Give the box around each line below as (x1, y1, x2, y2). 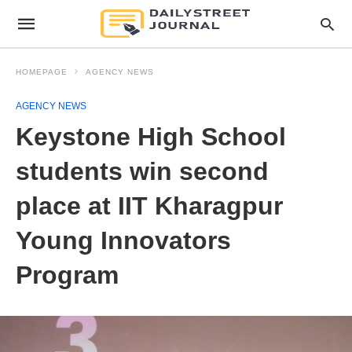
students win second (16, 157, 269, 185)
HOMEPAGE (16, 68, 68, 76)
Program (16, 261, 119, 289)
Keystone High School (16, 123, 286, 151)
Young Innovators (16, 226, 231, 255)
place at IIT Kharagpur (16, 192, 283, 220)
